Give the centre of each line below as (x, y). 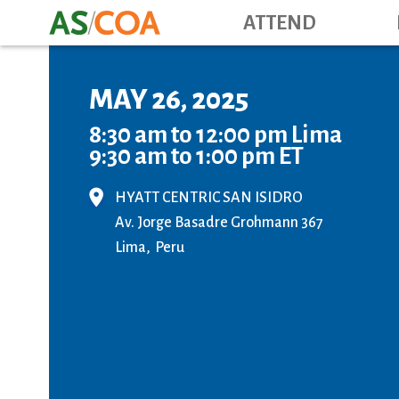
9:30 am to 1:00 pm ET (196, 156)
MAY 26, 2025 (169, 100)
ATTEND (279, 23)
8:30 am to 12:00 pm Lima (216, 135)
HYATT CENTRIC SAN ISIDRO (209, 198)
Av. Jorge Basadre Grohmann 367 (219, 223)
